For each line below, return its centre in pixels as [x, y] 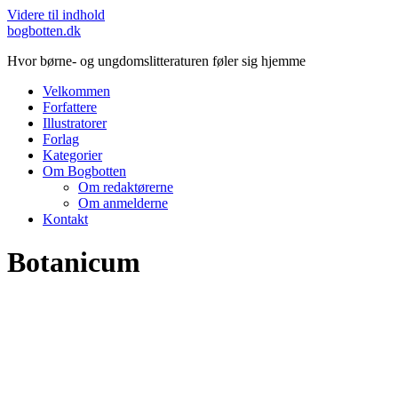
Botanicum [74, 263]
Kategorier [72, 155]
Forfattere [70, 107]
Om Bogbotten [84, 171]
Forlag [61, 139]
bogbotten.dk [44, 31]
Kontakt [65, 219]
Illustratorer [75, 123]
